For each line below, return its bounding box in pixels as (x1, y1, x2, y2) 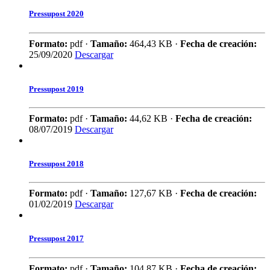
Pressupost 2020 (29, 9, 84, 19)
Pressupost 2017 (29, 234, 84, 243)
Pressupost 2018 (29, 159, 84, 169)
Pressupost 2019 (29, 84, 84, 93)
